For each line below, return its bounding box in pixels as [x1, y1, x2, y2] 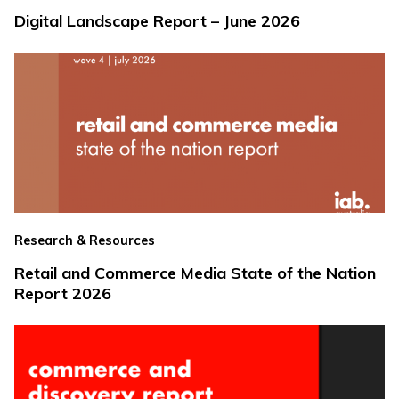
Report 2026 [14, 282, 111, 304]
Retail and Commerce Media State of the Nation [14, 262, 376, 283]
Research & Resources [14, 232, 155, 248]
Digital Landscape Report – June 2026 [14, 10, 300, 31]
